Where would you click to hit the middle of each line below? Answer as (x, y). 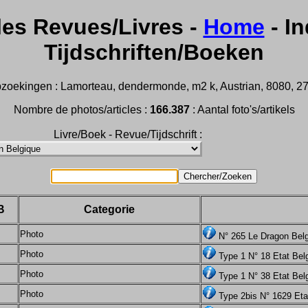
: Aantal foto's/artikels (242, 109)
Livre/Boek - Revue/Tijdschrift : (128, 134)
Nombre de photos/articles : (81, 109)
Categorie (109, 209)
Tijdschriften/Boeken (154, 53)
